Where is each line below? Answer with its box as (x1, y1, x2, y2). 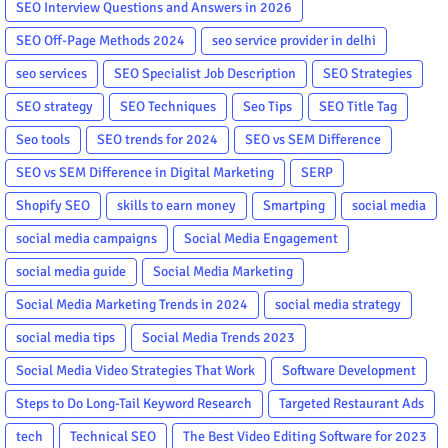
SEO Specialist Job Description (114, 64, 296, 82)
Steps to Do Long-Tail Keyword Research (16, 394, 252, 412)
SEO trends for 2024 (97, 130, 218, 148)
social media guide (16, 262, 126, 280)
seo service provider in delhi (212, 31, 376, 49)
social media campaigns (16, 229, 157, 247)
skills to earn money (117, 196, 236, 214)
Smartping (263, 196, 325, 214)
